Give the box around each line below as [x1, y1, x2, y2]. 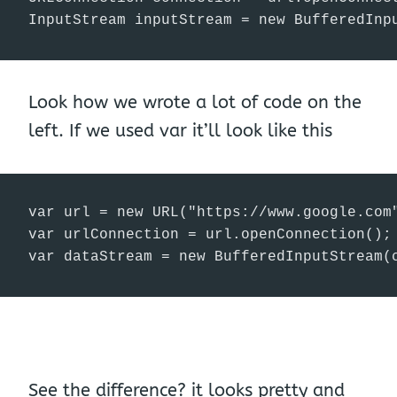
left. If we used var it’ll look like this [28, 121, 332, 141]
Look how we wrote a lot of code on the [28, 92, 362, 113]
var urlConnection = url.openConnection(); [28, 227, 392, 243]
